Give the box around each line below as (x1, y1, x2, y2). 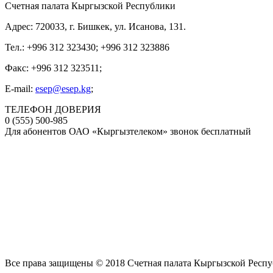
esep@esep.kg (35, 83, 91, 94)
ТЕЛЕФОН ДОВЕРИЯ (5, 104, 101, 115)
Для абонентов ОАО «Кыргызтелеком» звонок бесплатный (5, 126, 251, 136)
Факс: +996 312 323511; (5, 63, 102, 73)
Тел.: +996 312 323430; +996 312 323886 (5, 42, 169, 52)
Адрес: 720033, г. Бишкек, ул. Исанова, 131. (5, 21, 186, 32)
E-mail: (5, 83, 35, 94)
